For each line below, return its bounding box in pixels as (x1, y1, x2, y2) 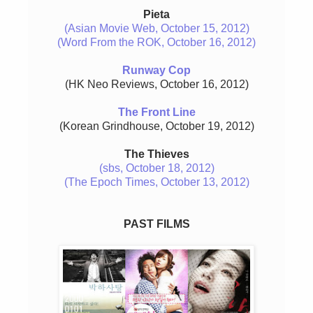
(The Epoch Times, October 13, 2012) (64, 176, 249, 189)
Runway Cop (122, 64, 191, 77)
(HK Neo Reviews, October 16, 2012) (64, 78, 249, 91)
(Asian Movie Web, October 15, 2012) (64, 22, 249, 35)
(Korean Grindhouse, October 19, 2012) (59, 120, 254, 133)
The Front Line (117, 106, 196, 119)
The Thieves (124, 148, 189, 161)
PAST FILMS (123, 218, 190, 231)
